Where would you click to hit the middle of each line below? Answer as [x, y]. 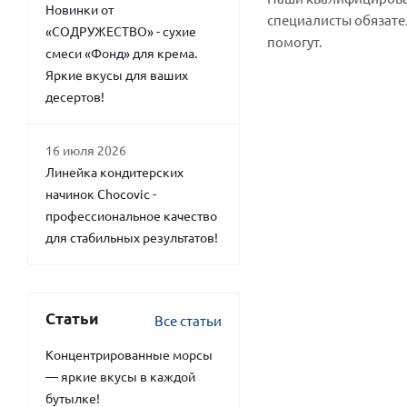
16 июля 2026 [86, 150]
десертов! [75, 96]
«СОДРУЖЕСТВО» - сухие [121, 31]
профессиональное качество [131, 215]
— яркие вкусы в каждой [120, 376]
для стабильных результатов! [132, 237]
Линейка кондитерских [114, 172]
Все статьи [188, 320]
